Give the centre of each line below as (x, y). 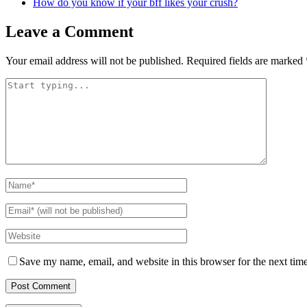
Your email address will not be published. (95, 60)
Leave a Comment (70, 31)
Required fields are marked (246, 60)
